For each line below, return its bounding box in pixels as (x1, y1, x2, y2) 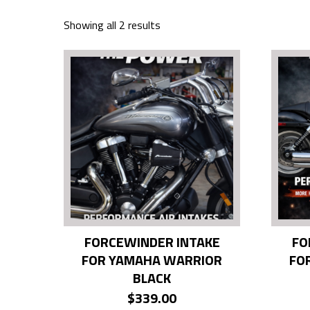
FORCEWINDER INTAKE (84, 231, 220, 253)
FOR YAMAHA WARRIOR (82, 249, 223, 271)
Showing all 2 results (64, 17, 161, 33)
